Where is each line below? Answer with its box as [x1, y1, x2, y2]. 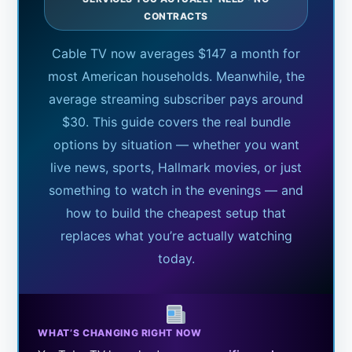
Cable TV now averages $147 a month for [52, 46, 300, 62]
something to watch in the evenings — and [49, 182, 303, 199]
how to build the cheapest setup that [66, 205, 286, 222]
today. [157, 251, 195, 267]
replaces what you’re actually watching [60, 228, 292, 244]
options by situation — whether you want [53, 137, 299, 153]
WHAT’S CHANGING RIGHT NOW [38, 327, 202, 339]
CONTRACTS [144, 10, 208, 23]
